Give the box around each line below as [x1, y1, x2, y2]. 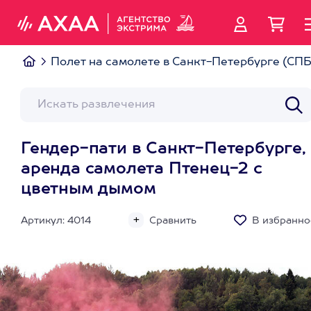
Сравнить [149, 216, 196, 226]
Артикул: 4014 [21, 216, 91, 226]
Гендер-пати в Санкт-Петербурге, [21, 142, 306, 157]
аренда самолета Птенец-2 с [21, 162, 262, 177]
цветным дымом [21, 182, 156, 197]
